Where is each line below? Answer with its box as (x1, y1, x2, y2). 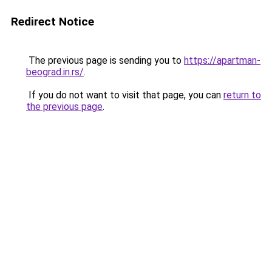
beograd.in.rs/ (26, 66, 84, 78)
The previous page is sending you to (26, 55, 184, 66)
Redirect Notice (11, 15, 94, 29)
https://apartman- (184, 55, 260, 66)
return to (223, 89, 261, 101)
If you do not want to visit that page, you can (26, 89, 223, 101)
